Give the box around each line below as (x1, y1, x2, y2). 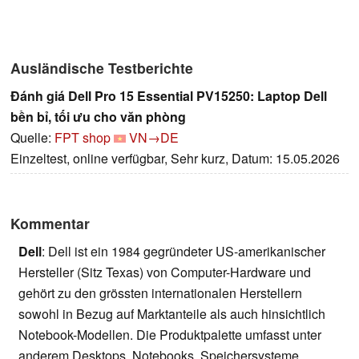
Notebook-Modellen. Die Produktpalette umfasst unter (18, 325, 321, 344)
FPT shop (54, 127, 111, 147)
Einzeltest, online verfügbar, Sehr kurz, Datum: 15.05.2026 (10, 148, 340, 167)
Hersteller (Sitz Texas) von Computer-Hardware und (18, 262, 311, 281)
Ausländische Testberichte (10, 57, 193, 78)
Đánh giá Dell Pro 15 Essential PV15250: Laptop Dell (10, 86, 327, 105)
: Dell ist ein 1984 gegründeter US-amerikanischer (42, 241, 325, 260)
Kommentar (10, 212, 90, 233)
